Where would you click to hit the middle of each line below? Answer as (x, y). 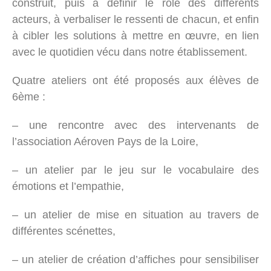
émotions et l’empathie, (68, 186)
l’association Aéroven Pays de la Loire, (105, 141)
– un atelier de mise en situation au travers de (135, 214)
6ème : (29, 96)
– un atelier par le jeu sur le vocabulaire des (135, 170)
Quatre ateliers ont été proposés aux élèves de (135, 80)
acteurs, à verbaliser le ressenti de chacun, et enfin (135, 19)
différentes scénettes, (64, 231)
